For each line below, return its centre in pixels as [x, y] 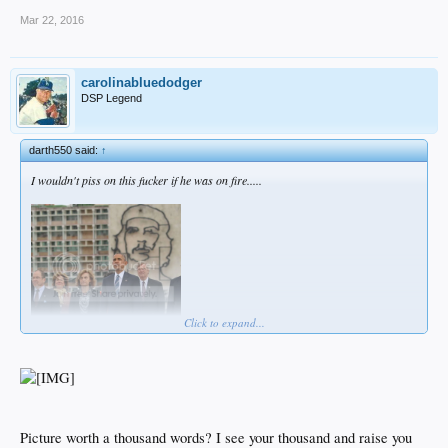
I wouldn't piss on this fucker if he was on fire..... [146, 179]
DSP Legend [111, 97]
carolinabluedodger [141, 82]
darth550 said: [65, 149]
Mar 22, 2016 [52, 19]
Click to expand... [224, 322]
